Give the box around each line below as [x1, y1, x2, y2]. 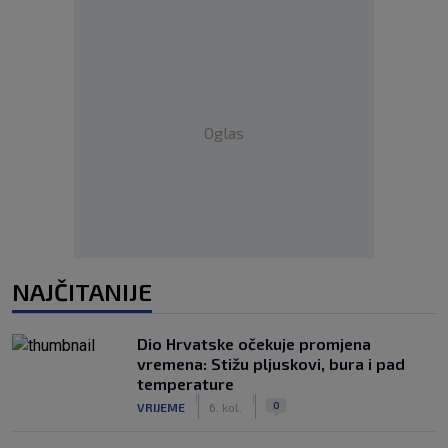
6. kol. [209, 399, 242, 414]
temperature [137, 374, 234, 393]
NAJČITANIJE [12, 277, 152, 306]
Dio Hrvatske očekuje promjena [137, 334, 371, 353]
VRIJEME [137, 399, 185, 414]
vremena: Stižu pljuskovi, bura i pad [137, 354, 405, 373]
